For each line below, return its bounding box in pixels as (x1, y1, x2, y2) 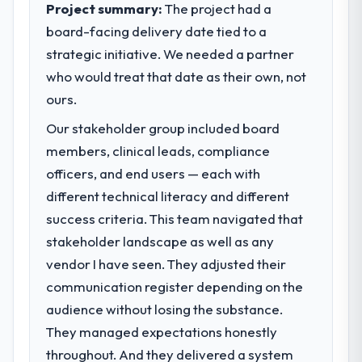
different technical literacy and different (46, 187, 290, 204)
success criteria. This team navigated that (46, 209, 304, 227)
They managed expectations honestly (46, 322, 278, 340)
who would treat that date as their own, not (46, 67, 307, 85)
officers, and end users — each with (46, 164, 261, 182)
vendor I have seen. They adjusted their (46, 255, 287, 272)
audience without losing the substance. (46, 300, 284, 318)
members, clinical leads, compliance (46, 141, 271, 159)
